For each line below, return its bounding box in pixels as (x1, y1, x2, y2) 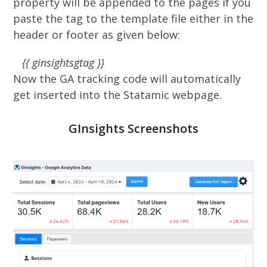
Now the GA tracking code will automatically (13, 71, 241, 86)
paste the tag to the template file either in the (13, 11, 254, 26)
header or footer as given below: (13, 27, 181, 42)
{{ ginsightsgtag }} (13, 55, 105, 70)
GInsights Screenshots (69, 120, 198, 136)
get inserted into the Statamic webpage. (13, 87, 222, 102)
